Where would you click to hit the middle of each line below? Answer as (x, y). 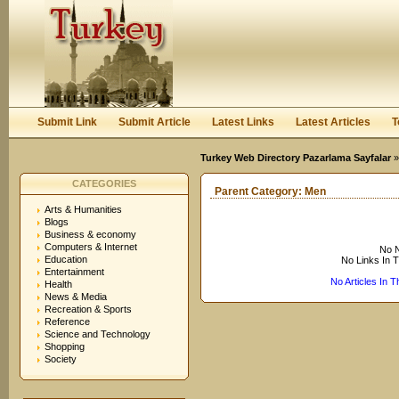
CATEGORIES (104, 183)
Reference (67, 322)
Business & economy (90, 234)
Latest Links (243, 122)
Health (58, 284)
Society (61, 359)
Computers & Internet (91, 247)
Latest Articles (333, 122)
